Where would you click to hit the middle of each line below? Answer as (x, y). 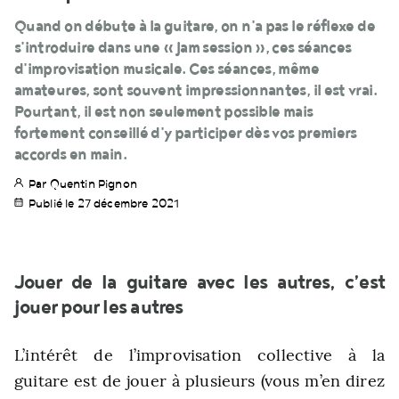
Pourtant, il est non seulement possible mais (164, 112)
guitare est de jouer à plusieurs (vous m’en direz (199, 381)
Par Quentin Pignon (83, 184)
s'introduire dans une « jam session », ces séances (183, 48)
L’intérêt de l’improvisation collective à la (199, 355)
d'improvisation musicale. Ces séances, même (167, 69)
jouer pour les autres (99, 308)
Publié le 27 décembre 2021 (104, 204)
